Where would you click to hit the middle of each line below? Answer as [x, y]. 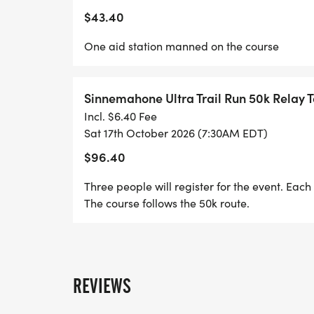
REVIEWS [102, 286]
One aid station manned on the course [182, 46]
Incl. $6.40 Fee [121, 116]
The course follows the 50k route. [167, 203]
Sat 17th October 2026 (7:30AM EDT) [176, 133]
